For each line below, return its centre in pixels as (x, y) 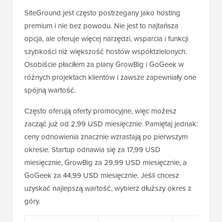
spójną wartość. (50, 90)
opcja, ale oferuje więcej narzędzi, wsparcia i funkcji (106, 39)
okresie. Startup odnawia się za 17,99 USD (92, 150)
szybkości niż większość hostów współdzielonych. (106, 52)
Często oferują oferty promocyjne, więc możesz (100, 111)
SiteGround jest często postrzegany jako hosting (102, 13)
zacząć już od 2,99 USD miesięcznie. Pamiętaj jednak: (111, 124)
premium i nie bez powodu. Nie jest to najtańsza (101, 26)
